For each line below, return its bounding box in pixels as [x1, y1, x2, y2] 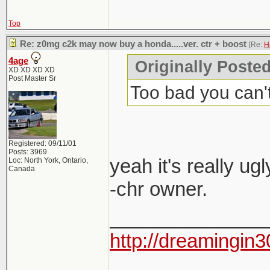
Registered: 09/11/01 [8, 139, 77, 148]
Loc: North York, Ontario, [8, 156, 88, 165]
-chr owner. [110, 178, 207, 200]
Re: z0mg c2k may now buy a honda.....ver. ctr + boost [20, 39, 246, 49]
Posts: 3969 [8, 148, 47, 156]
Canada [8, 165, 35, 173]
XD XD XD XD [8, 66, 55, 74]
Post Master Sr [8, 74, 56, 83]
